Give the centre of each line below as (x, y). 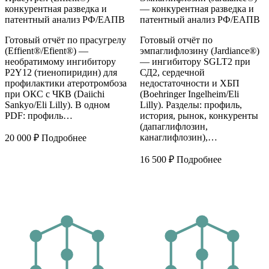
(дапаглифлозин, (174, 127)
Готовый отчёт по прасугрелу (65, 40)
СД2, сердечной (172, 73)
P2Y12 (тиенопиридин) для (61, 73)
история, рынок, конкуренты (199, 116)
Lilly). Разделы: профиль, (191, 105)
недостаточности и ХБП (189, 83)
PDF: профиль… (39, 116)
